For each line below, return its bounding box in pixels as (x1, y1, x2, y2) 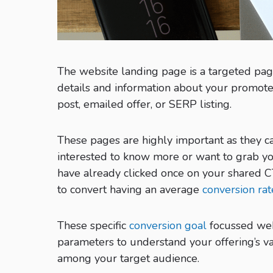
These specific (57, 218, 129, 233)
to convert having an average (57, 182, 202, 197)
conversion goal (129, 218, 207, 233)
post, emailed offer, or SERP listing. (57, 97, 232, 112)
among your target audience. (57, 251, 199, 266)
